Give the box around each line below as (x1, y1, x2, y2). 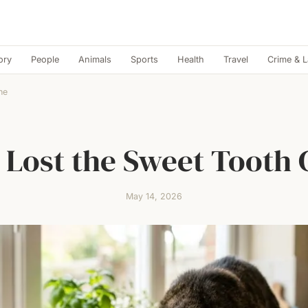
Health (177, 54, 204, 65)
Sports (130, 54, 158, 65)
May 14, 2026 (126, 191, 182, 201)
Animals (78, 54, 111, 65)
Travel (223, 54, 248, 65)
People (30, 54, 59, 65)
